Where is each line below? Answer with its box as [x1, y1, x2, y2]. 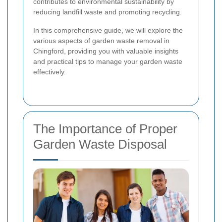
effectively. [33, 67, 66, 76]
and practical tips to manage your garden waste [33, 57, 182, 65]
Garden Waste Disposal [33, 136, 167, 152]
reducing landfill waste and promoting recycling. [33, 7, 182, 16]
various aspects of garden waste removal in [33, 36, 169, 45]
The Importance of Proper [33, 121, 177, 136]
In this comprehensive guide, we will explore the [33, 26, 183, 34]
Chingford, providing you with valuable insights [33, 47, 178, 55]
